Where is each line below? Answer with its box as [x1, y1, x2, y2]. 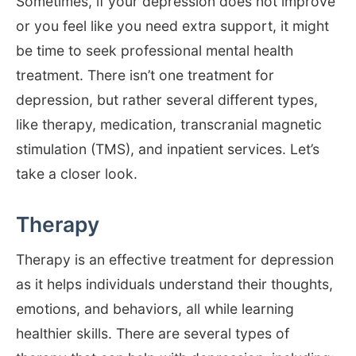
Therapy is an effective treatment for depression [16, 250, 334, 268]
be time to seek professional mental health [16, 41, 293, 59]
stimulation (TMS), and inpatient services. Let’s [16, 140, 319, 157]
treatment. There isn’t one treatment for [16, 66, 274, 83]
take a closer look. [16, 164, 137, 182]
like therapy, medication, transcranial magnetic [16, 115, 322, 133]
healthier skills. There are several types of [16, 324, 289, 342]
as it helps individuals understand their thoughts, [16, 275, 333, 292]
